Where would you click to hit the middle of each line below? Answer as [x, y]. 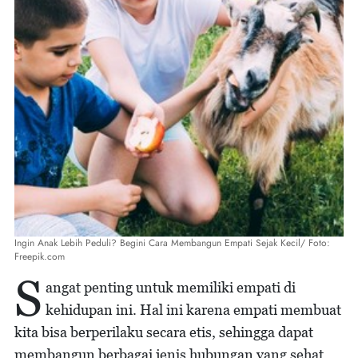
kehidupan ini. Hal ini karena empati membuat [193, 310]
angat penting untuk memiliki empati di [171, 287]
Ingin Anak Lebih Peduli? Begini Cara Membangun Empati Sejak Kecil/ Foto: [172, 243]
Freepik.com [40, 257]
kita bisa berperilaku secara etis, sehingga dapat [164, 332]
